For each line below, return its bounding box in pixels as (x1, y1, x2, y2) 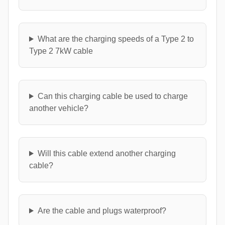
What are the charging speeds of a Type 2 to (37, 34, 194, 43)
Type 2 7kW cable (29, 46, 93, 55)
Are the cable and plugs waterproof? (37, 206, 166, 215)
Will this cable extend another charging (37, 149, 176, 158)
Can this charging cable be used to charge (37, 91, 188, 100)
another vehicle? (29, 103, 88, 113)
